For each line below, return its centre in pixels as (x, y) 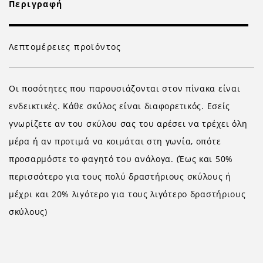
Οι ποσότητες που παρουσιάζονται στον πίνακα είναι (125, 88)
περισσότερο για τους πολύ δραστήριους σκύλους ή (120, 176)
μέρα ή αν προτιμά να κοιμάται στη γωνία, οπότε (115, 141)
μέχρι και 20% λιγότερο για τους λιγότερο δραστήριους (127, 194)
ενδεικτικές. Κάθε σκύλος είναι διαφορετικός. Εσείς (120, 106)
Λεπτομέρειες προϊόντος (65, 47)
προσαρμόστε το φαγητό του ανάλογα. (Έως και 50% (121, 159)
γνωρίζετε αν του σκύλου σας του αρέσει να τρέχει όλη (128, 124)
